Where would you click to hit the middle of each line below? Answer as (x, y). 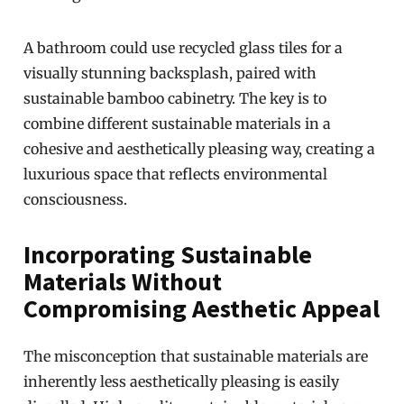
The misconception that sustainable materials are (196, 356)
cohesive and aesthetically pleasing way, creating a (200, 149)
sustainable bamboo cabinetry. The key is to (175, 98)
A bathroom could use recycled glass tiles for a (184, 48)
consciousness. (76, 199)
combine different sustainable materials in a (178, 124)
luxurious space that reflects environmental (176, 174)
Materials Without (123, 281)
